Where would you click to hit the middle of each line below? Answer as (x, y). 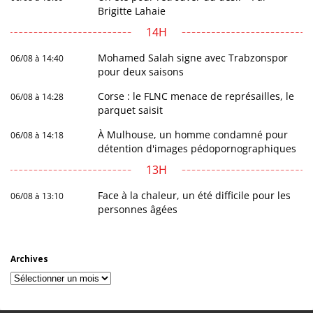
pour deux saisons (141, 72)
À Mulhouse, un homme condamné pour (193, 135)
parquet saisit (131, 110)
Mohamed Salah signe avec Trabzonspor (193, 58)
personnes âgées (138, 210)
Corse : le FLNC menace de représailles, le (196, 96)
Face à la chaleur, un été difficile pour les (195, 196)
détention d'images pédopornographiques (197, 149)
